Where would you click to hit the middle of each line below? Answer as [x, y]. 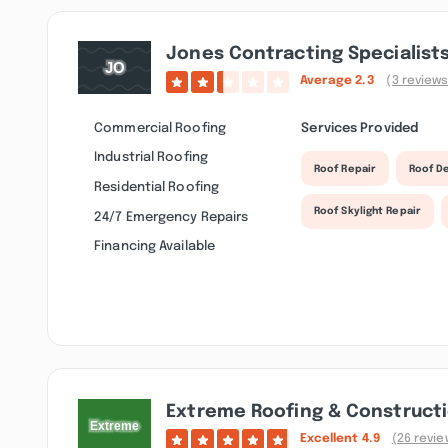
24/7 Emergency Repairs [171, 216]
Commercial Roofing [160, 127]
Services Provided [360, 127]
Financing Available [155, 246]
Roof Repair [345, 168]
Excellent [330, 439]
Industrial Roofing [151, 157]
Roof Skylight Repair [367, 211]
